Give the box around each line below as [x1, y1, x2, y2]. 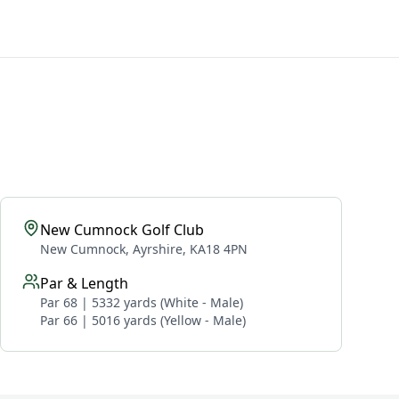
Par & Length [40, 273, 128, 293]
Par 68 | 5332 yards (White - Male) [40, 294, 243, 311]
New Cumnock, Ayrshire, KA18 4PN [40, 240, 248, 257]
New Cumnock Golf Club [40, 220, 204, 240]
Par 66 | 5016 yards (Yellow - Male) [40, 312, 246, 329]
